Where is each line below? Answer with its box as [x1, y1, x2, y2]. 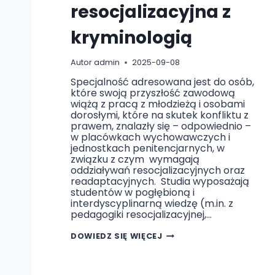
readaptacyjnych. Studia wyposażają [71, 174, 249, 189]
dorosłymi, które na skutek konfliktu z [71, 108, 249, 123]
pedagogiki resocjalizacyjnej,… [71, 207, 212, 222]
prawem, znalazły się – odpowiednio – [71, 119, 251, 134]
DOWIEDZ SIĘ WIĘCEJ [71, 231, 163, 242]
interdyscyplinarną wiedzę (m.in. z [71, 196, 233, 211]
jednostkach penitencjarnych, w [71, 141, 225, 156]
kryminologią [71, 25, 192, 50]
